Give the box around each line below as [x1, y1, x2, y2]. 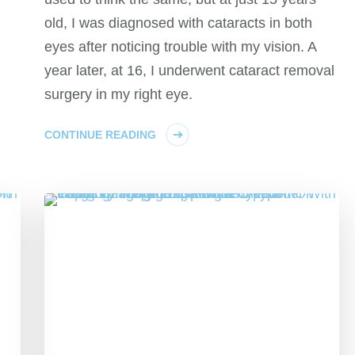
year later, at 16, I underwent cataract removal [44, 63, 335, 79]
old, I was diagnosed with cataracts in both [44, 15, 313, 32]
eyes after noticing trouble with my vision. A [44, 39, 317, 55]
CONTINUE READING [44, 128, 157, 142]
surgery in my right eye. [44, 86, 193, 103]
